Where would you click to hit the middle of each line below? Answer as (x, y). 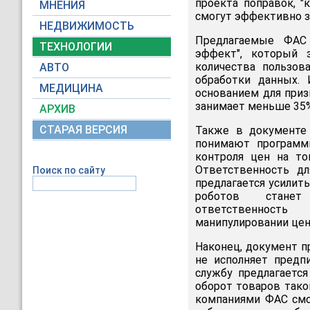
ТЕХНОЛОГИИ (76, 47)
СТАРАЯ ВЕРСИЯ (83, 130)
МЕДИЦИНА (71, 88)
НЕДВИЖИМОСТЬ (87, 26)
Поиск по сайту (69, 170)
